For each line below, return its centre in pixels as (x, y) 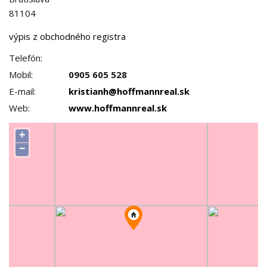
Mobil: (21, 74)
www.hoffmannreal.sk (118, 108)
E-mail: (22, 91)
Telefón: (26, 58)
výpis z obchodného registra (67, 36)
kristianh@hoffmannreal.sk (129, 91)
